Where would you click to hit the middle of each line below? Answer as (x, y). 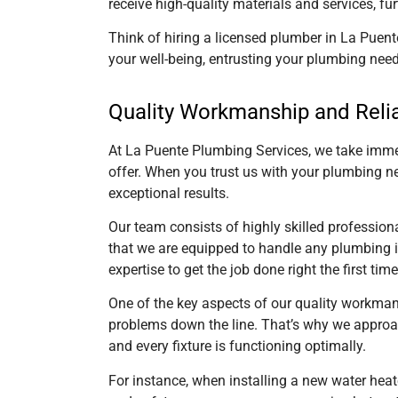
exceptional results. (169, 193)
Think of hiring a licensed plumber (217, 38)
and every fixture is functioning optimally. (237, 346)
